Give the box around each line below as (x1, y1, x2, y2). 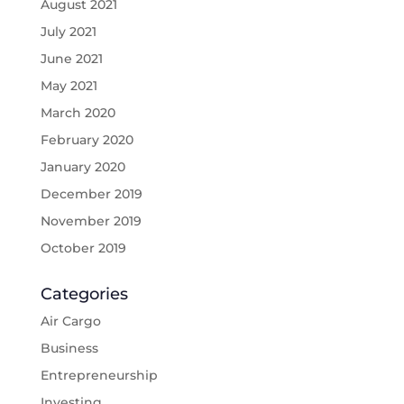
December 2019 (40, 186, 142, 203)
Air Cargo (40, 313, 101, 330)
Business (40, 340, 98, 357)
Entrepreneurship (40, 367, 158, 384)
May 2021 (40, 78, 97, 95)
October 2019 (40, 240, 126, 257)
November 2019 (40, 213, 142, 230)
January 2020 (40, 159, 125, 176)
